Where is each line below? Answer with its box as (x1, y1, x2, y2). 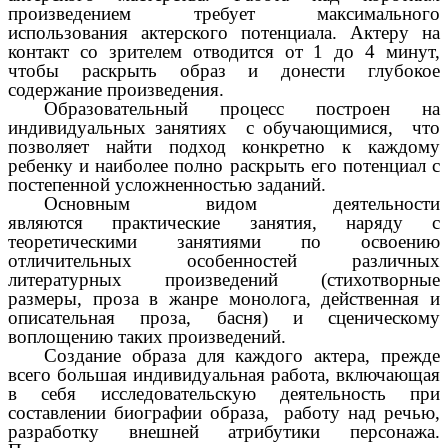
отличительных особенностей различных (8, 250, 440, 272)
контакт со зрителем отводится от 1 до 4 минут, (8, 41, 440, 63)
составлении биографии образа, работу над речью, (8, 402, 440, 424)
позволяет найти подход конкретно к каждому (8, 136, 440, 158)
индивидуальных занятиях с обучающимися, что (8, 117, 440, 139)
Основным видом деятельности (44, 193, 440, 215)
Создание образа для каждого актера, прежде (44, 345, 440, 367)
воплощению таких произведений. (8, 326, 286, 348)
